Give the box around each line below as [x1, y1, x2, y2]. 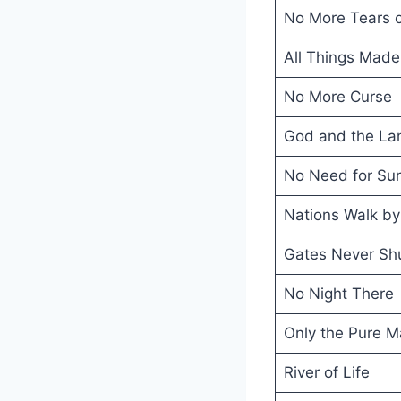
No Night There [283, 284, 394, 303]
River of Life [283, 363, 370, 381]
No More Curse [283, 87, 392, 106]
